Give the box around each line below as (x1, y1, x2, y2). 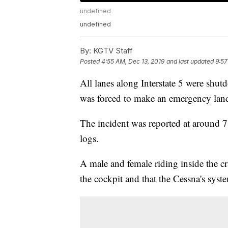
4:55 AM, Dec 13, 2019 (101, 58, 164, 66)
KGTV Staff (91, 46, 133, 56)
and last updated (166, 58, 214, 66)
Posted (80, 58, 101, 66)
